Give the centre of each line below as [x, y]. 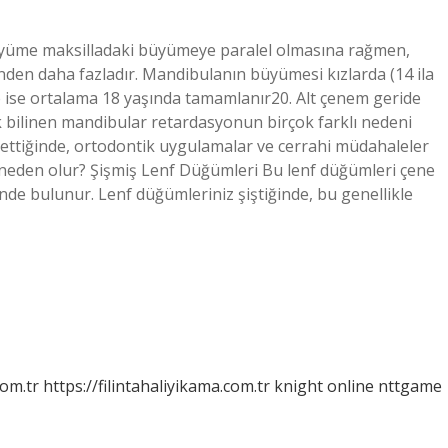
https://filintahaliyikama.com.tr [156, 386]
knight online [324, 386]
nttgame [410, 386]
